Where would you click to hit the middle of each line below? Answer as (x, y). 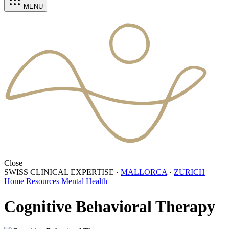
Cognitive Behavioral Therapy (110, 206)
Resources (43, 181)
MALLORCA (144, 172)
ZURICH (189, 172)
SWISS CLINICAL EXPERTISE (59, 172)
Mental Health (84, 181)
